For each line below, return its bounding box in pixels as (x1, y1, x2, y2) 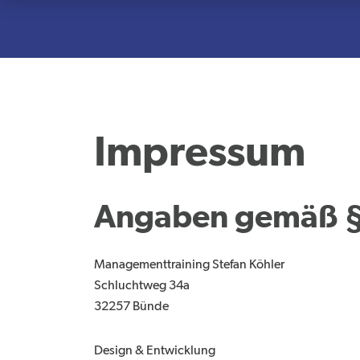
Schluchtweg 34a (94, 279, 190, 292)
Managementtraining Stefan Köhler (94, 258, 284, 272)
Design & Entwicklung (94, 344, 215, 358)
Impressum (94, 133, 305, 174)
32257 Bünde (94, 300, 169, 313)
